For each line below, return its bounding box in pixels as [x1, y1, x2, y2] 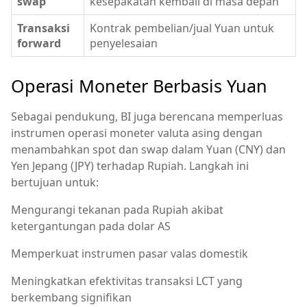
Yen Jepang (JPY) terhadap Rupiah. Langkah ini [11, 158, 249, 173]
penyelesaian [90, 35, 158, 51]
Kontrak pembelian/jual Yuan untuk [90, 20, 274, 36]
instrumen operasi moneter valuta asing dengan [11, 125, 262, 140]
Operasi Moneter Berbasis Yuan [11, 73, 267, 97]
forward [17, 35, 61, 51]
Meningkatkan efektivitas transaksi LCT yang [11, 273, 243, 288]
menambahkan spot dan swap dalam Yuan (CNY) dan [11, 141, 286, 157]
